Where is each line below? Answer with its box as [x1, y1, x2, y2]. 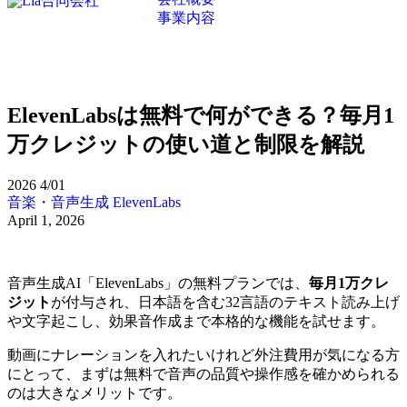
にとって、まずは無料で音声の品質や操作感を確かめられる [7, 365, 400, 382]
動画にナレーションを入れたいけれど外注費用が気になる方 [7, 346, 400, 362]
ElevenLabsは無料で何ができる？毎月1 [7, 104, 394, 127]
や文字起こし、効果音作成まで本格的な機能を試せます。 [7, 313, 385, 329]
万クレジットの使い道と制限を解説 [7, 133, 364, 156]
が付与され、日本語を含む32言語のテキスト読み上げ [51, 293, 400, 310]
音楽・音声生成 [7, 194, 113, 210]
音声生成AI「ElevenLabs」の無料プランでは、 [7, 274, 309, 291]
